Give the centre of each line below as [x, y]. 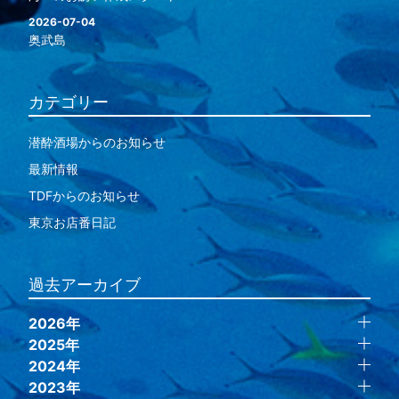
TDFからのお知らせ [84, 195]
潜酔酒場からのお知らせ [97, 142]
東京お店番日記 [72, 222]
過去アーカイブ [84, 285]
